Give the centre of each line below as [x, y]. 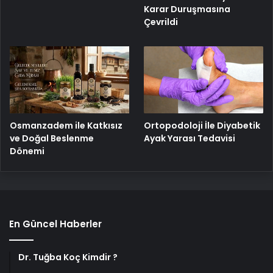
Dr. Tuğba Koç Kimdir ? [68, 257]
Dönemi [27, 151]
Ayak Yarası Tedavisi [190, 139]
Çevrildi [161, 22]
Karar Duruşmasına [187, 9]
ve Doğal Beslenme [52, 139]
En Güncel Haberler [55, 224]
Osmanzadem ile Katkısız [66, 126]
